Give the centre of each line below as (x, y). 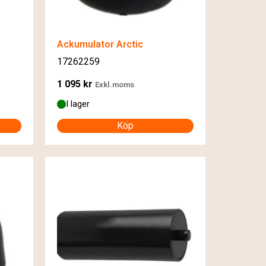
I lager (78, 104)
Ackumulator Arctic (100, 44)
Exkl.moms (115, 85)
